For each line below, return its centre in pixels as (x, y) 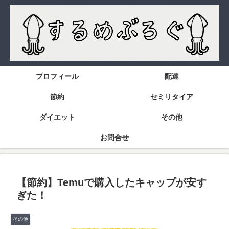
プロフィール (57, 76)
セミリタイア (172, 97)
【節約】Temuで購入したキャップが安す (111, 183)
